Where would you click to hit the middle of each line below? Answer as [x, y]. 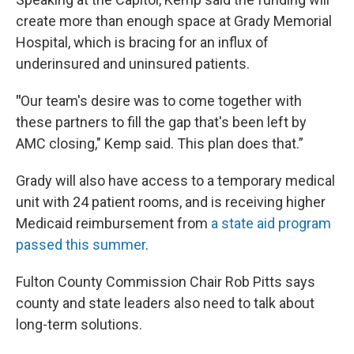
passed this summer [81, 245]
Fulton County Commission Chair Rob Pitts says [166, 282]
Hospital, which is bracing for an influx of [142, 43]
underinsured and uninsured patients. [133, 64]
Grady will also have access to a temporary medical [175, 181]
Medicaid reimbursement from [113, 224]
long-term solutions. [79, 325]
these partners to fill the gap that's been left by [161, 122]
